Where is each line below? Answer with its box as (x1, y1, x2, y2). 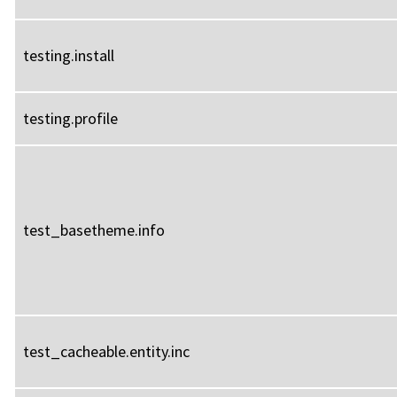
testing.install (23, 44, 114, 66)
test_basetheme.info (23, 219, 165, 240)
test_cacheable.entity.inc (23, 340, 190, 362)
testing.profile (23, 107, 118, 128)
